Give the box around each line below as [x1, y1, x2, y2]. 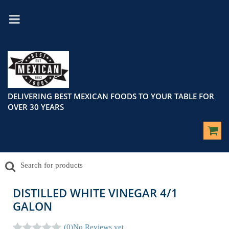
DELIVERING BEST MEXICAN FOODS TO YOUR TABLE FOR [8, 91, 214, 101]
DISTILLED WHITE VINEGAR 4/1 [13, 185, 178, 200]
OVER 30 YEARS [8, 102, 64, 112]
